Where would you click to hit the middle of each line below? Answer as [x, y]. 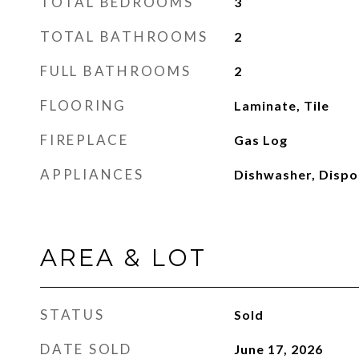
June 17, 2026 [278, 349]
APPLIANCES [92, 174]
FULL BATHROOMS [116, 71]
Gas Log [260, 140]
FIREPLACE [85, 140]
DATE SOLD [86, 349]
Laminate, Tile [281, 105]
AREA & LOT [123, 258]
